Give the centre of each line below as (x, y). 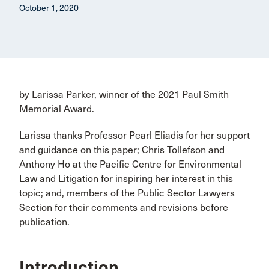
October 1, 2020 (49, 8)
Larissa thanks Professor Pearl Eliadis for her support (134, 135)
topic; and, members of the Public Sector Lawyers (127, 193)
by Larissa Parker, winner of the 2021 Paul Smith (124, 95)
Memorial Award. (57, 109)
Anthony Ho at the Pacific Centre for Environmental (130, 164)
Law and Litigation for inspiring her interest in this (126, 179)
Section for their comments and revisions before (124, 207)
